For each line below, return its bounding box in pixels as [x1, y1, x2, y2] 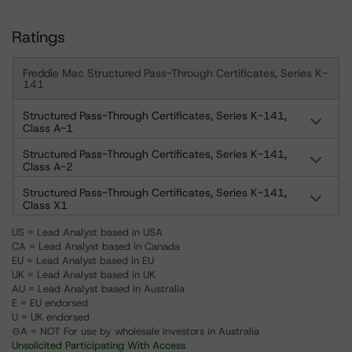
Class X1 [23, 198, 68, 212]
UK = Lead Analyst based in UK [12, 268, 156, 281]
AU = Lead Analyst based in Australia [12, 282, 185, 295]
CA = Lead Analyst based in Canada [12, 240, 180, 253]
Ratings [12, 27, 65, 47]
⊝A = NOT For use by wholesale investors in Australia [12, 324, 259, 338]
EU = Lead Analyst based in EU [12, 254, 154, 267]
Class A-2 [23, 159, 73, 174]
